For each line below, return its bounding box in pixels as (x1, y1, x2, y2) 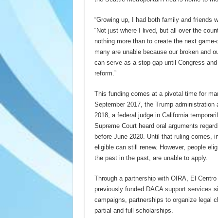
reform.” (94, 70, 116, 77)
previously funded (94, 185, 146, 193)
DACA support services (145, 185, 212, 193)
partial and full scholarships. (94, 207, 173, 214)
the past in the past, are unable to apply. (94, 154, 208, 162)
